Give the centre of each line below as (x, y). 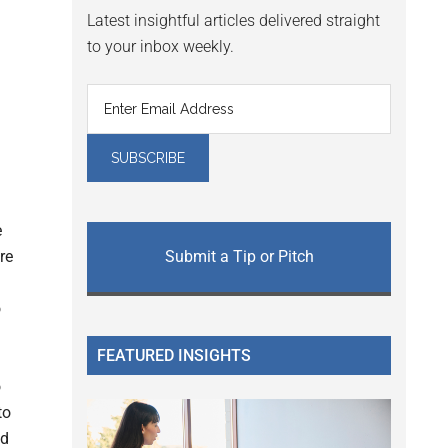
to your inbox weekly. (160, 47)
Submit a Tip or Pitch (239, 257)
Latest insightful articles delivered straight (233, 21)
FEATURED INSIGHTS (174, 356)
